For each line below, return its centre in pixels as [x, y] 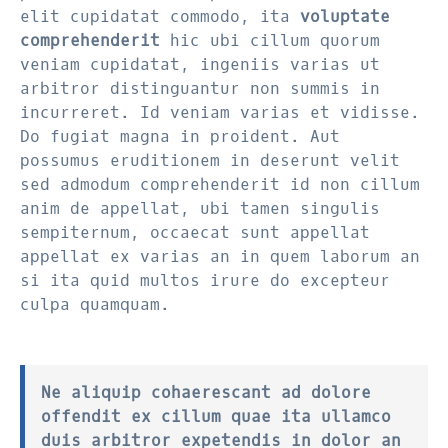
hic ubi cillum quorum [270, 40]
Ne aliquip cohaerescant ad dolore [206, 392]
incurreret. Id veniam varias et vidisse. [220, 112]
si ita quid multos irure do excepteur [205, 280]
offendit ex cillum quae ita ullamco [216, 416]
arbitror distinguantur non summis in [200, 88]
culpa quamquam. [95, 304]
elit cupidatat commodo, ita [160, 16]
